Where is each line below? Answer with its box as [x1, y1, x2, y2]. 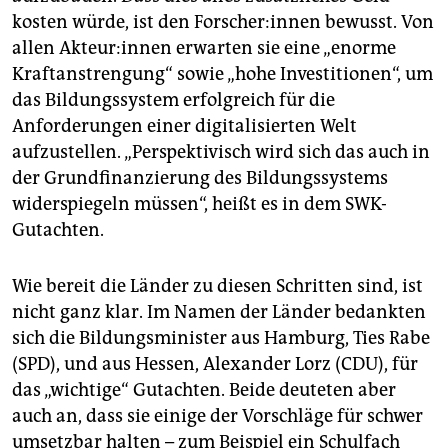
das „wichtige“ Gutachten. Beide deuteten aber [12, 379, 396, 402]
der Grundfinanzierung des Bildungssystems [12, 167, 388, 190]
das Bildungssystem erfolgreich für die [12, 89, 335, 112]
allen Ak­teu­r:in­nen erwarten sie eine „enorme [12, 37, 396, 60]
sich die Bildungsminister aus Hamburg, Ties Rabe [12, 327, 430, 350]
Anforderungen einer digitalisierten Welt [12, 115, 357, 138]
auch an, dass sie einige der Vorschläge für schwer [12, 405, 423, 428]
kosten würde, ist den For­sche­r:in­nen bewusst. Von [12, 11, 434, 34]
